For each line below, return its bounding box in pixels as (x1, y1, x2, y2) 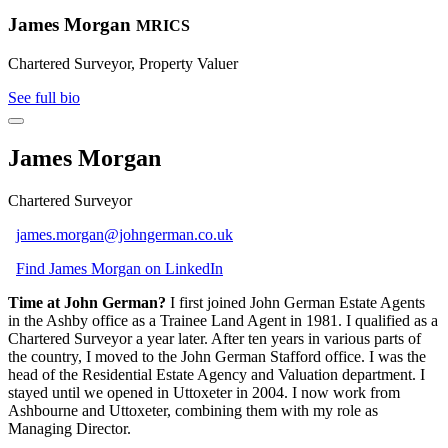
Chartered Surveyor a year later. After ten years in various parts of (8, 329, 421, 347)
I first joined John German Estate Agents (166, 293, 425, 311)
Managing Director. (8, 419, 131, 437)
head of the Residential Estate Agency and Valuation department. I (8, 365, 425, 383)
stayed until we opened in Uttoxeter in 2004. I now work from (8, 383, 400, 401)
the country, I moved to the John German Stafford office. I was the (8, 347, 426, 365)
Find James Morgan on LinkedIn (16, 259, 223, 277)
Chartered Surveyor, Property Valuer (8, 54, 238, 72)
